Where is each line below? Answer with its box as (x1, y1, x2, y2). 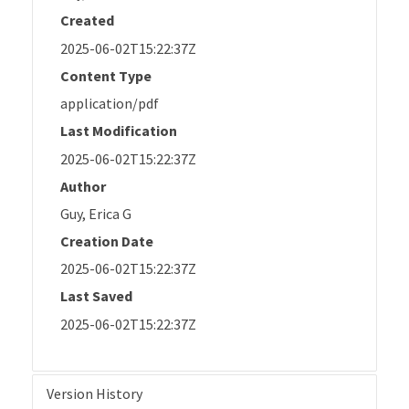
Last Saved (60, 287, 132, 306)
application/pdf (60, 94, 159, 113)
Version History (47, 383, 142, 403)
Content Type (60, 66, 152, 85)
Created (60, 11, 114, 30)
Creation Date (60, 231, 153, 250)
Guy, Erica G (60, 204, 131, 223)
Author (60, 176, 106, 195)
